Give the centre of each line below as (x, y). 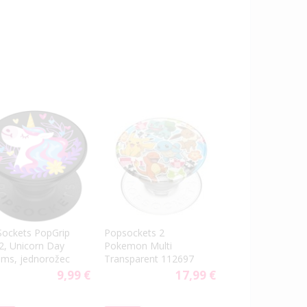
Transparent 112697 (149, 258)
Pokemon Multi (138, 245)
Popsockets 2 (134, 232)
